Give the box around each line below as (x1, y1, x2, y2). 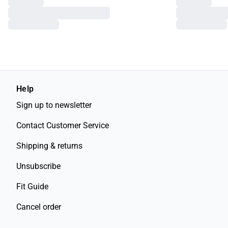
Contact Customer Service (16, 121, 109, 130)
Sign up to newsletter (16, 100, 92, 110)
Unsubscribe (16, 161, 61, 171)
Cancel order (16, 202, 61, 212)
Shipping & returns (16, 141, 82, 151)
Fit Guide (16, 182, 48, 191)
